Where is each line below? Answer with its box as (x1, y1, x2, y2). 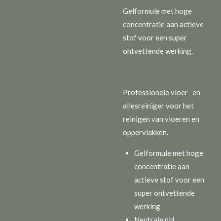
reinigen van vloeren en (123, 114, 199, 123)
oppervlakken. (123, 127, 168, 137)
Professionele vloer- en (123, 87, 200, 97)
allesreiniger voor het (123, 101, 194, 110)
